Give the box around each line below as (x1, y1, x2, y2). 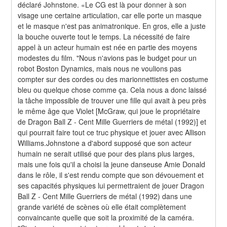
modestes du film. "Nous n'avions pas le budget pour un (18, 52, 197, 63)
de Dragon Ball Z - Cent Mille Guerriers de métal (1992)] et (18, 116, 207, 127)
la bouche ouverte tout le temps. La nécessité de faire (18, 31, 191, 42)
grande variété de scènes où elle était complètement (18, 201, 186, 212)
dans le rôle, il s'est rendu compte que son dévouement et (18, 169, 204, 180)
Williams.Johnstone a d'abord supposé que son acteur (18, 137, 192, 148)
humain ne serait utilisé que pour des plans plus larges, (18, 148, 195, 159)
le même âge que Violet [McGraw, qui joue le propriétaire (18, 105, 201, 116)
